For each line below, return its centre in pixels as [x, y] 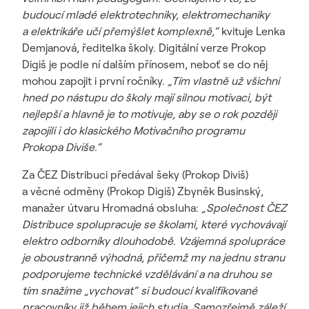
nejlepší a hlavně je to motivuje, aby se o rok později [149, 114]
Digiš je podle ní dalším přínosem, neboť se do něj [145, 64]
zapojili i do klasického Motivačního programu [133, 130]
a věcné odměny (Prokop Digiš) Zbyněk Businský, [143, 191]
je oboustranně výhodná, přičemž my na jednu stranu [153, 257]
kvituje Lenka [252, 31]
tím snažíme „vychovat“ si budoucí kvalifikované [140, 290]
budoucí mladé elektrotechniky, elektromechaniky [146, 14]
